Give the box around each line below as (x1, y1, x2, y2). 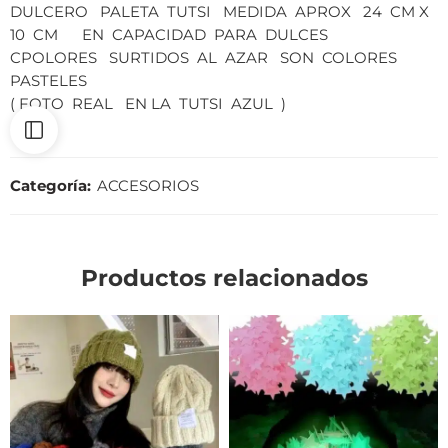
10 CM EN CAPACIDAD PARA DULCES (10, 26, 328, 45)
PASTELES (10, 72, 87, 91)
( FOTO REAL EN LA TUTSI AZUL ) (10, 95, 286, 114)
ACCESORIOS (97, 177, 199, 196)
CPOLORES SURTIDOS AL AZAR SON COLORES (10, 49, 401, 68)
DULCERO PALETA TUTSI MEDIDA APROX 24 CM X (10, 3, 433, 22)
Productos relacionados (80, 264, 368, 293)
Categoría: (10, 177, 91, 196)
